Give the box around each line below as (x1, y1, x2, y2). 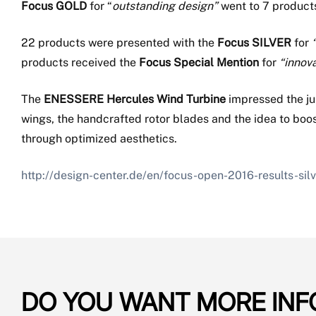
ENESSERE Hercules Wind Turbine (44, 92, 226, 107)
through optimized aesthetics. (21, 132, 177, 146)
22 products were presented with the (21, 36, 217, 50)
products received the (21, 56, 139, 70)
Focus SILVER (217, 36, 291, 50)
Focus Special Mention (139, 56, 259, 70)
